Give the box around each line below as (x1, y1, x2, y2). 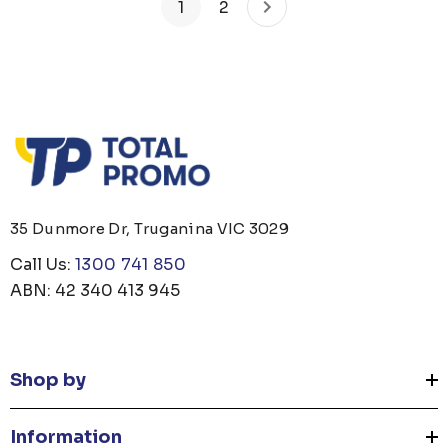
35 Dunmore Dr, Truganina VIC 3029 (10, 219, 289, 239)
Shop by (10, 369, 86, 392)
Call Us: (10, 254, 75, 276)
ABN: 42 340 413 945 (10, 280, 180, 302)
